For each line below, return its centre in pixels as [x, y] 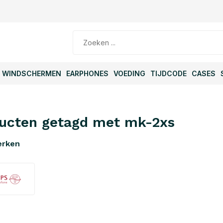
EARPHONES [87, 73]
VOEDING [129, 73]
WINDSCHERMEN [32, 73]
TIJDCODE [168, 73]
